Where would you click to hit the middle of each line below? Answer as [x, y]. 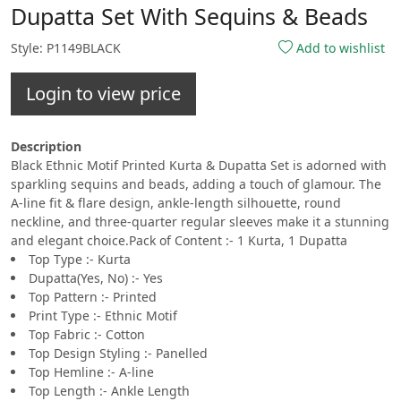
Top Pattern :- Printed [93, 297]
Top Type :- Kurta [80, 260]
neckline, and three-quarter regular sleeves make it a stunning [200, 222]
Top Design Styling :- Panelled [118, 354]
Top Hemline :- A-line [91, 372]
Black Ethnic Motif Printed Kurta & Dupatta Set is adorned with [199, 166]
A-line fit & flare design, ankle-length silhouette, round [176, 203]
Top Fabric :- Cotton [87, 335]
